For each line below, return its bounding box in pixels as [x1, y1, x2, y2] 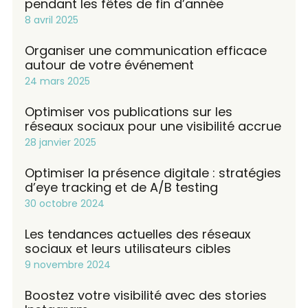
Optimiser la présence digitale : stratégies [25, 164, 281, 181]
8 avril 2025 [25, 12, 78, 27]
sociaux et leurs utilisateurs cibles [25, 239, 231, 257]
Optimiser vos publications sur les [25, 102, 232, 120]
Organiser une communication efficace [25, 41, 267, 59]
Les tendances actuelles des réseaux [25, 225, 251, 243]
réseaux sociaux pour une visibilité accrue [25, 117, 281, 135]
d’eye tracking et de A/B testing [25, 178, 218, 196]
